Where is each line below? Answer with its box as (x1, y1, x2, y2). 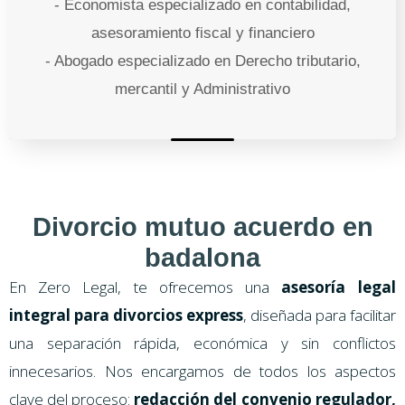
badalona (145, 242, 260, 272)
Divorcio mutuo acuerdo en (32, 212, 373, 241)
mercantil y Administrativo (115, 80, 290, 98)
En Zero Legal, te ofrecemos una (9, 276, 281, 297)
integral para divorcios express (9, 304, 243, 325)
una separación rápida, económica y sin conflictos (9, 332, 396, 353)
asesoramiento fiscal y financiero (90, 24, 315, 42)
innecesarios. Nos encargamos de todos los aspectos (9, 360, 396, 381)
